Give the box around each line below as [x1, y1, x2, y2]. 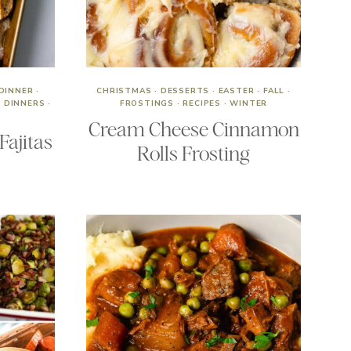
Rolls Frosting [137, 142, 250, 165]
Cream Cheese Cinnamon [88, 118, 299, 141]
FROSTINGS [119, 98, 174, 109]
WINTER [230, 98, 268, 109]
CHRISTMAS [96, 85, 152, 96]
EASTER [218, 85, 255, 96]
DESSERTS [160, 85, 210, 96]
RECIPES [183, 98, 221, 109]
